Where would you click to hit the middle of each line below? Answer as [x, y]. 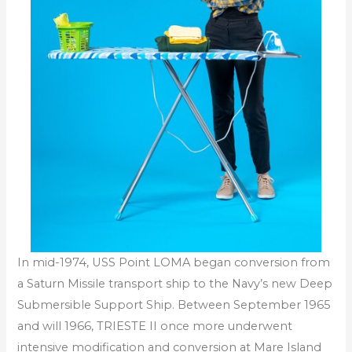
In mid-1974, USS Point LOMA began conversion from [174, 263]
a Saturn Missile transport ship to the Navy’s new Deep [175, 284]
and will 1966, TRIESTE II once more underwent [155, 326]
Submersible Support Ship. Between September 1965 [174, 305]
